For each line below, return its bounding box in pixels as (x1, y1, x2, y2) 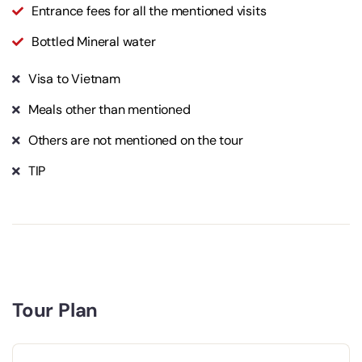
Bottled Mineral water (31, 33, 156, 51)
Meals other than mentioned (27, 101, 191, 119)
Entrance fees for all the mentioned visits (31, 2, 267, 20)
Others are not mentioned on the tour (27, 132, 243, 149)
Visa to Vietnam (27, 70, 120, 88)
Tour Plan (12, 297, 99, 323)
